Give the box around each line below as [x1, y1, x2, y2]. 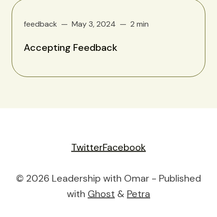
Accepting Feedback [24, 41, 117, 54]
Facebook [103, 140, 146, 153]
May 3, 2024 [72, 18, 116, 29]
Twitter [71, 140, 103, 153]
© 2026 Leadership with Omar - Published [16, 171, 201, 184]
